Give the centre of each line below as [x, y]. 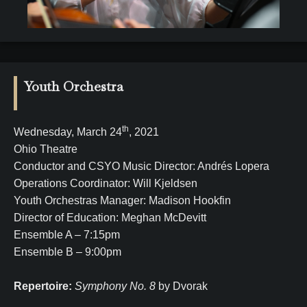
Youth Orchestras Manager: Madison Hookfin [122, 200]
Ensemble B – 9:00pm [67, 251]
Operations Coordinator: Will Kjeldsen [107, 183]
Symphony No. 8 [116, 286]
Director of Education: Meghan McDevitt [110, 217]
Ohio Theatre [46, 149]
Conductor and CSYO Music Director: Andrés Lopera [142, 166]
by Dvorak [183, 286]
